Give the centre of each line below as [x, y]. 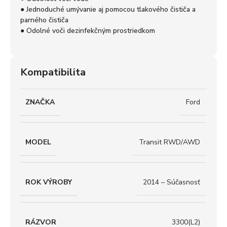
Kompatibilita [53, 72]
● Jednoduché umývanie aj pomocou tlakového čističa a [108, 9]
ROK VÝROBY [49, 182]
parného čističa [44, 20]
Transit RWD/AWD [169, 142]
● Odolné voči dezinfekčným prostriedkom [88, 30]
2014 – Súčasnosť [172, 182]
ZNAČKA [40, 102]
